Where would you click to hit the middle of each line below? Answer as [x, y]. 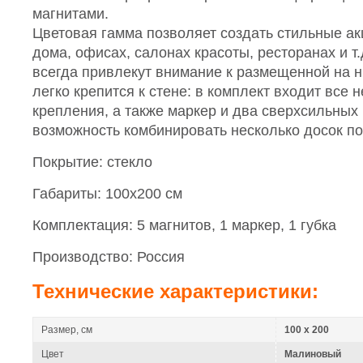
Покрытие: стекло [92, 162]
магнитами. [70, 14]
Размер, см [67, 330]
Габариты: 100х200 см [107, 194]
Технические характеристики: [175, 291]
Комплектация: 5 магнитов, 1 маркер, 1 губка [184, 225]
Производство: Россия [109, 257]
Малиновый [313, 354]
